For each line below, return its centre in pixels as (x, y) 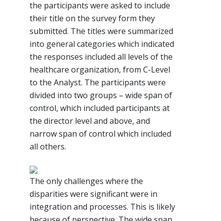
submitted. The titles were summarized (101, 31)
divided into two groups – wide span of (101, 95)
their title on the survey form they (92, 18)
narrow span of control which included (100, 133)
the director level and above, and (90, 121)
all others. (48, 146)
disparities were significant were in (93, 194)
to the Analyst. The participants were (98, 82)
